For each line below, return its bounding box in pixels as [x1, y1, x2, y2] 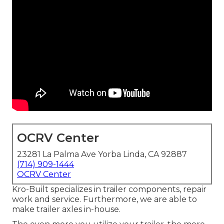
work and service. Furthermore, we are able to [12, 194, 197, 204]
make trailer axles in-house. [12, 204, 120, 214]
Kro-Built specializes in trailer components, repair [12, 184, 206, 194]
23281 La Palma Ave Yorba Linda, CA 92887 [17, 149, 187, 159]
